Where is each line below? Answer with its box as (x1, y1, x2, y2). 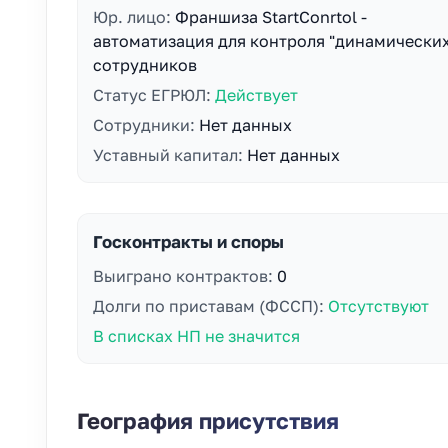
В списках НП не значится (93, 326, 300, 346)
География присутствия (77, 407, 339, 434)
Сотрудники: (93, 115, 199, 135)
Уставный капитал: (93, 145, 247, 165)
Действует (215, 85, 298, 105)
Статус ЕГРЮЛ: (93, 85, 215, 105)
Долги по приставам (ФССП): (93, 296, 328, 316)
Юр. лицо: (93, 7, 175, 27)
